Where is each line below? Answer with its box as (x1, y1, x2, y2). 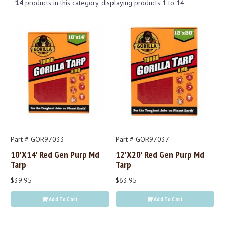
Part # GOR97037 (116, 135, 169, 144)
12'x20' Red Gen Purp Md (116, 148, 204, 161)
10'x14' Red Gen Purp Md (11, 148, 99, 161)
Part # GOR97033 (11, 135, 64, 144)
